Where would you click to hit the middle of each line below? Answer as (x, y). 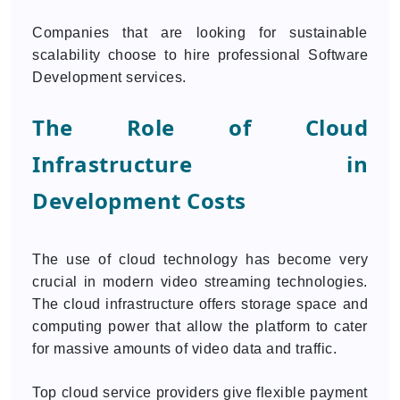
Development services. (109, 77)
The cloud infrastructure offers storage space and (200, 304)
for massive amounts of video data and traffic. (184, 349)
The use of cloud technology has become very (200, 259)
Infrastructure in (200, 164)
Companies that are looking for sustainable (200, 33)
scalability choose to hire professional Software (200, 55)
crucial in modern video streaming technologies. (200, 282)
